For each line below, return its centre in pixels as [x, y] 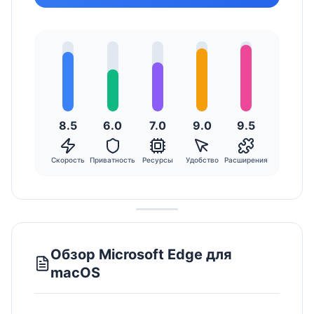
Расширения [246, 160]
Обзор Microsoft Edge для [142, 254]
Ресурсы [157, 160]
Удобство [202, 160]
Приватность [113, 160]
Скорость [68, 160]
